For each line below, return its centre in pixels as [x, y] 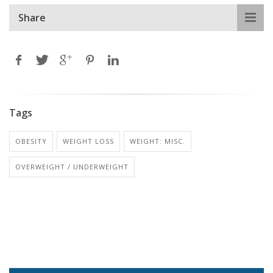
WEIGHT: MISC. [158, 141]
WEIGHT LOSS [88, 141]
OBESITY [31, 141]
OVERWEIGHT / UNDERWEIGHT [72, 166]
